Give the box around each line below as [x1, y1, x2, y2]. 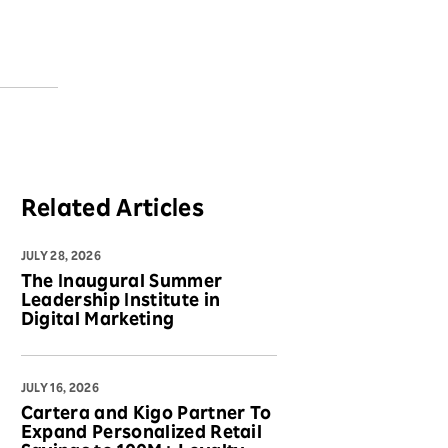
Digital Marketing [20, 311, 175, 330]
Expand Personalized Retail [20, 424, 263, 443]
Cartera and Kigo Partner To [20, 405, 272, 424]
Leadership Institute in [20, 292, 221, 311]
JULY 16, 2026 [20, 382, 99, 395]
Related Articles [20, 198, 204, 223]
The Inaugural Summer [20, 273, 223, 292]
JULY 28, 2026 [20, 250, 101, 263]
